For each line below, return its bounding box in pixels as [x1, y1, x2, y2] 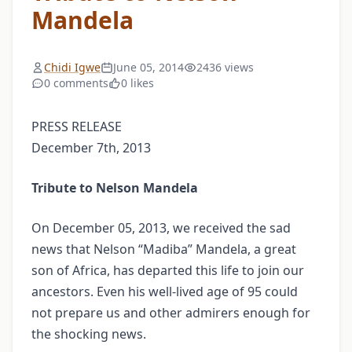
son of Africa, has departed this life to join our [31, 262, 304, 280]
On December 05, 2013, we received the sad [31, 219, 291, 237]
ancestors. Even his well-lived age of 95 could [31, 283, 298, 301]
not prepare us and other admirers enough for [31, 304, 310, 322]
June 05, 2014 [113, 60, 184, 75]
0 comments [44, 75, 108, 91]
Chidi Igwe [44, 60, 101, 75]
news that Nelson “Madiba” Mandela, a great [31, 240, 296, 258]
